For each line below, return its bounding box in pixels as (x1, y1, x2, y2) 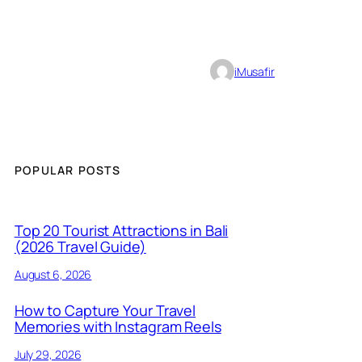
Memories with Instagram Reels (14, 316, 221, 336)
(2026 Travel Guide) (14, 236, 146, 256)
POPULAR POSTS (14, 162, 121, 179)
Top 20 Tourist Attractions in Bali (14, 220, 229, 240)
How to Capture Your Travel (14, 300, 196, 320)
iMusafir (234, 63, 275, 79)
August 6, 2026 (14, 266, 92, 282)
